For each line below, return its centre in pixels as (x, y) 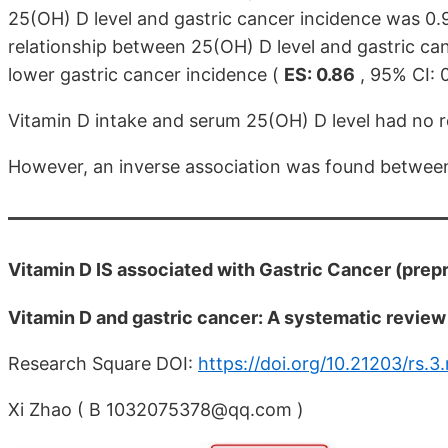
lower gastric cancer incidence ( (146, 74)
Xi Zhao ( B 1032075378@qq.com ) (156, 409)
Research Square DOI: (103, 363)
